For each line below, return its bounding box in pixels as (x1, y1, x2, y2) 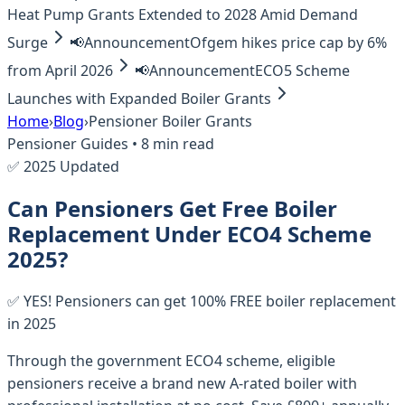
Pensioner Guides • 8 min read (7, 134, 214, 154)
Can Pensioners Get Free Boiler (7, 193, 337, 223)
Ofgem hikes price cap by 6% (190, 33, 387, 52)
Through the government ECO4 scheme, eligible (7, 350, 335, 371)
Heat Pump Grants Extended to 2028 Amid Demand (7, 5, 358, 24)
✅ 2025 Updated (7, 156, 119, 176)
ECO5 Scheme (255, 61, 350, 80)
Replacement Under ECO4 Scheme (7, 218, 372, 249)
